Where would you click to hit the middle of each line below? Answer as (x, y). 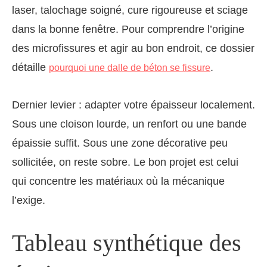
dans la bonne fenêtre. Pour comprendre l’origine (128, 30)
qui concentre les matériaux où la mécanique (118, 181)
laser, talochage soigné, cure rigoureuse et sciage (130, 10)
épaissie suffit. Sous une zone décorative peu (120, 143)
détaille (30, 68)
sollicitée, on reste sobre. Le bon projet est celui (125, 162)
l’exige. (29, 201)
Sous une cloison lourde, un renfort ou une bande (129, 124)
